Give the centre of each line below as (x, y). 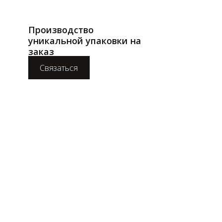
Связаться (59, 68)
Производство (61, 29)
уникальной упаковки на (85, 40)
